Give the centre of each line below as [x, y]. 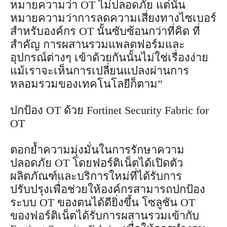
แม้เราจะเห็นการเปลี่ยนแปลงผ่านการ [100, 70]
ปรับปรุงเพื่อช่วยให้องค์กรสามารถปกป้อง [108, 189]
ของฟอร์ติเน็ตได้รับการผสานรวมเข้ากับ [105, 215]
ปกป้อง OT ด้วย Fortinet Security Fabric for [109, 110]
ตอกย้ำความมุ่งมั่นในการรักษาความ [97, 149]
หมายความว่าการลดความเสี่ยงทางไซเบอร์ [113, 18]
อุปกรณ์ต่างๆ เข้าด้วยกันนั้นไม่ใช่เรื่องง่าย [109, 57]
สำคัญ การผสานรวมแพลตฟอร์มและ [98, 44]
